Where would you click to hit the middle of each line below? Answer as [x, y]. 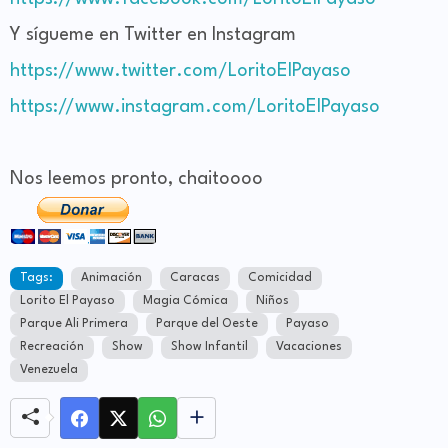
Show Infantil [209, 347]
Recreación [52, 347]
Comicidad [280, 278]
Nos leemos [58, 179]
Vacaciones [309, 347]
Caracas [195, 278]
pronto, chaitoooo [184, 179]
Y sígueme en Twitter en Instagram [153, 35]
